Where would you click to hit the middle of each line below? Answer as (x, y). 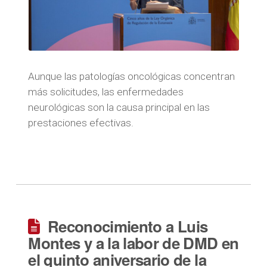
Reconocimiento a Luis (128, 226)
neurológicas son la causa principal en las (119, 108)
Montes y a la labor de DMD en (133, 243)
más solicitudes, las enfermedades (106, 92)
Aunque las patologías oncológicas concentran (132, 77)
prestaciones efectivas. (81, 123)
